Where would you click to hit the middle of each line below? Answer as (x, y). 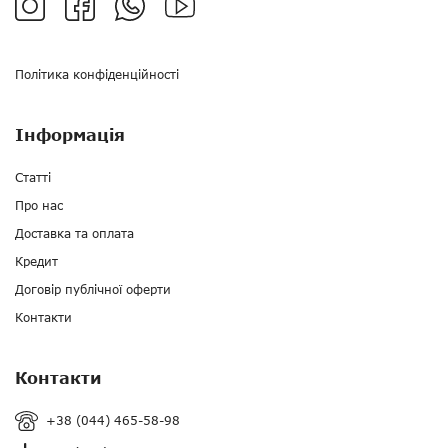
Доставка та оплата (74, 234)
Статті (33, 178)
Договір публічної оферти (93, 290)
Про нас (39, 206)
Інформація (70, 135)
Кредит (36, 262)
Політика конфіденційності (97, 75)
